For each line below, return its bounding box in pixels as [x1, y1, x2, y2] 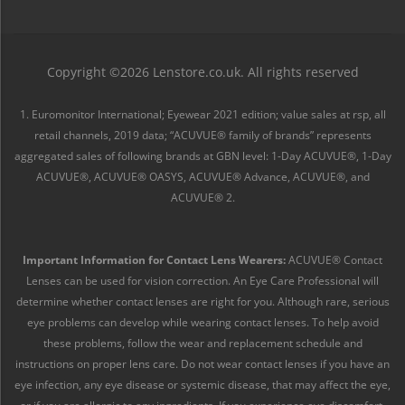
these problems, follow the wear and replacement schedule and [42, 335, 363, 351]
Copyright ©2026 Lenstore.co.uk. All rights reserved [46, 63, 359, 81]
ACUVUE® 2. [170, 190, 235, 205]
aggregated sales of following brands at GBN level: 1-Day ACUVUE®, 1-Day [14, 148, 391, 164]
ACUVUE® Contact [286, 252, 382, 268]
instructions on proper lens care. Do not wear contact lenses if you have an [15, 356, 390, 372]
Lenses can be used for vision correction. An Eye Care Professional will [26, 273, 379, 288]
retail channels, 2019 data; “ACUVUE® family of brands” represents [33, 127, 372, 143]
